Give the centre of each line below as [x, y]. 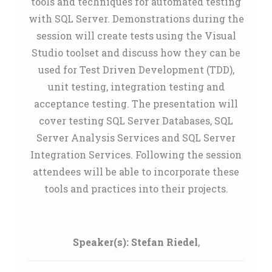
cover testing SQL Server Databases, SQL [136, 121]
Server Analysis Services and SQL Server [136, 138]
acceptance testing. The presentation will [136, 104]
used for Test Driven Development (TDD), [136, 70]
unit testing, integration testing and [136, 87]
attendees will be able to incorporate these [136, 172]
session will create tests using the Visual [136, 36]
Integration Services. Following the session [136, 155]
